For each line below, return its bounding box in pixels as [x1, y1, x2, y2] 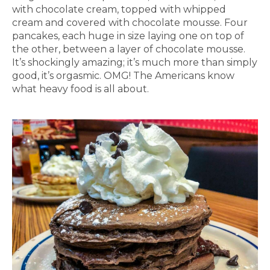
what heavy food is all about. [12, 83, 151, 95]
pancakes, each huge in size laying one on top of [12, 30, 244, 42]
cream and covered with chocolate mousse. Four [12, 17, 248, 29]
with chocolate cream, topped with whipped [12, 4, 226, 16]
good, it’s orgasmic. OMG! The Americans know [12, 70, 234, 82]
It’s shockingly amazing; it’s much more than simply [12, 57, 257, 69]
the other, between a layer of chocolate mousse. [12, 43, 245, 55]
